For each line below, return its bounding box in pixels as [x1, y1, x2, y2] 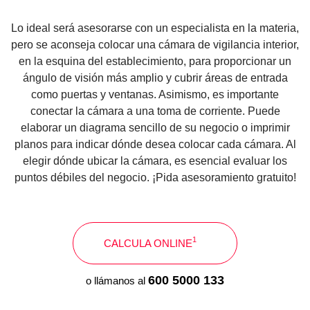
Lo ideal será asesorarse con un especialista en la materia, [11, 21, 299, 34]
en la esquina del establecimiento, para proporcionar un [19, 55, 291, 67]
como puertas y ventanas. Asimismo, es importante [31, 88, 279, 100]
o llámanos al [86, 274, 148, 286]
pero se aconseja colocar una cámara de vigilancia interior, [11, 38, 299, 51]
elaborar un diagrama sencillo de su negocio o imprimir [20, 121, 290, 134]
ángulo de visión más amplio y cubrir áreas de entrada [22, 71, 288, 84]
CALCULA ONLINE [104, 237, 193, 249]
